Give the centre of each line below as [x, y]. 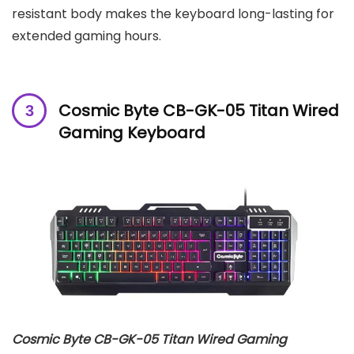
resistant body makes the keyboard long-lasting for [173, 13]
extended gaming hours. [87, 36]
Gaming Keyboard [132, 132]
